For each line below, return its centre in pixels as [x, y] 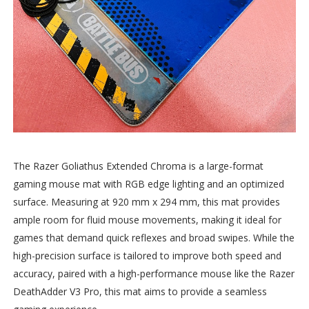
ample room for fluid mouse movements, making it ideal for [147, 220]
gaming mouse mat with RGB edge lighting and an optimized [148, 184]
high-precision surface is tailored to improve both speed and [147, 256]
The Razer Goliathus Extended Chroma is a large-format [138, 166]
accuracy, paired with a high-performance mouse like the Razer [153, 274]
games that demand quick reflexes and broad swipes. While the [153, 238]
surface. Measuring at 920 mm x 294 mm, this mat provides [146, 202]
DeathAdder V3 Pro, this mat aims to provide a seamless [140, 292]
